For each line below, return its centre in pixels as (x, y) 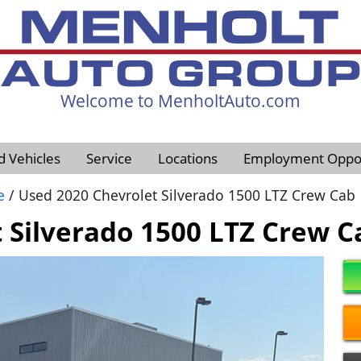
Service (109, 158)
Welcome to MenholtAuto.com (180, 100)
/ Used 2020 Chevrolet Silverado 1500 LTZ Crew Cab (180, 195)
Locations (188, 158)
